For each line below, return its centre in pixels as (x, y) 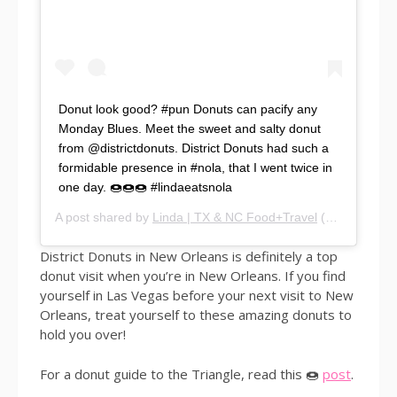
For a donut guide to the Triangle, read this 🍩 (181, 374)
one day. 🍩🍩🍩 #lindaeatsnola (145, 187)
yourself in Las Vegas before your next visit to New (197, 295)
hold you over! (83, 334)
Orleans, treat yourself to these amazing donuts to (196, 315)
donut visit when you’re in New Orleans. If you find (193, 276)
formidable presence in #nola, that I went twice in (195, 167)
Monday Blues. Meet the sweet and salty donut (190, 128)
